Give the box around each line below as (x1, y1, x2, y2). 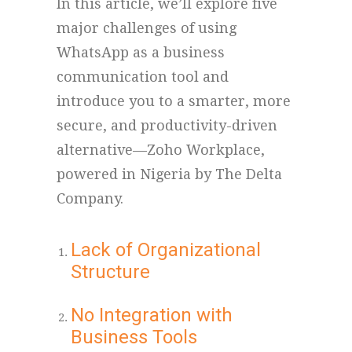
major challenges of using (57, 20, 236, 36)
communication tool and (57, 68, 229, 85)
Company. (57, 190, 123, 207)
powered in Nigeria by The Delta (57, 166, 282, 182)
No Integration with (71, 304, 233, 326)
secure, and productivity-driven (57, 117, 277, 134)
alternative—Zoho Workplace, (57, 141, 265, 158)
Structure (71, 261, 150, 283)
